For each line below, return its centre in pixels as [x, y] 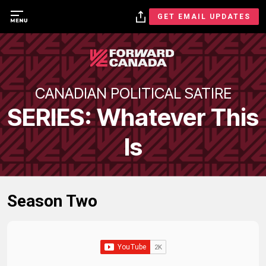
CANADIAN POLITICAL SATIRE [133, 94]
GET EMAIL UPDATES [204, 17]
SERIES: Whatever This [133, 118]
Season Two [52, 201]
